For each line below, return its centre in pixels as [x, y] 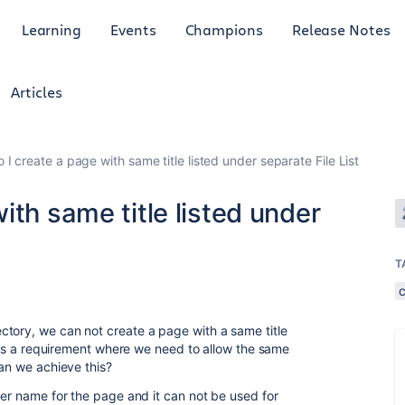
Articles [37, 92]
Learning [52, 29]
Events [133, 29]
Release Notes [341, 29]
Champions [224, 29]
